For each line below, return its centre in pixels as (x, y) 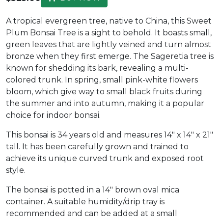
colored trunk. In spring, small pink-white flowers (102, 80)
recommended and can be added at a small (92, 214)
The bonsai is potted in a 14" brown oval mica (93, 190)
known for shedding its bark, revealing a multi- (97, 68)
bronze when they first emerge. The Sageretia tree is (110, 56)
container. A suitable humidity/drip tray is (85, 202)
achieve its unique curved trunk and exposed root (105, 159)
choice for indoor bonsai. (53, 115)
